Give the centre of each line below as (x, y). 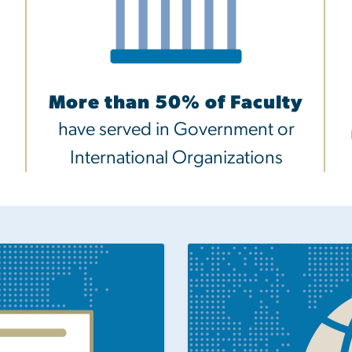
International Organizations (176, 158)
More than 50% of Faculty (176, 103)
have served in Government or (176, 130)
